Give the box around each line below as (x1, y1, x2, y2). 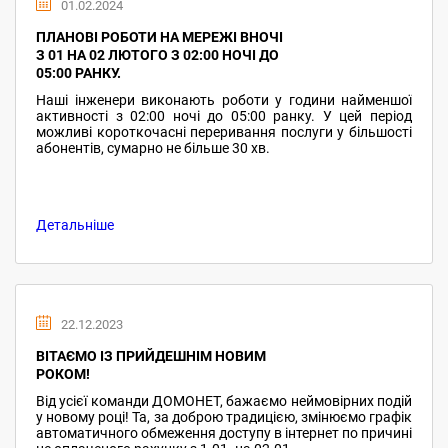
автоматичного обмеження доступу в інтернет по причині (36, 425, 412, 441)
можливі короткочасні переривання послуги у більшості (36, 124, 412, 140)
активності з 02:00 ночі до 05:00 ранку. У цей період (36, 108, 412, 124)
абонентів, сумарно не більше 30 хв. (36, 140, 270, 156)
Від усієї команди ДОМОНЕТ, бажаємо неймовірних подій (36, 393, 412, 409)
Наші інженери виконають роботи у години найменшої (36, 92, 412, 108)
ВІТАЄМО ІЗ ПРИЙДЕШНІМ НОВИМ (36, 348, 266, 364)
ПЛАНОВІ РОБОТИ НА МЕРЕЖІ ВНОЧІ (36, 29, 283, 45)
